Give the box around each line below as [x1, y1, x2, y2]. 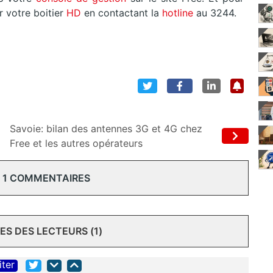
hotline [159, 7, 196, 19]
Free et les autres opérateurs [10, 137, 143, 150]
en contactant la [84, 7, 159, 19]
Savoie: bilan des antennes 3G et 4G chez [10, 122, 202, 135]
